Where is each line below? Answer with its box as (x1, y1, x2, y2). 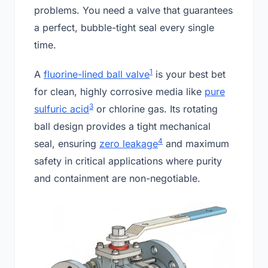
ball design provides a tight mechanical (34, 120, 211, 133)
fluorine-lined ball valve (44, 68, 150, 81)
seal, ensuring (34, 138, 99, 150)
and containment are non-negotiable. (34, 172, 200, 185)
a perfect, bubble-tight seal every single (34, 22, 214, 34)
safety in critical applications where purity (34, 155, 222, 167)
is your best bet (153, 68, 226, 81)
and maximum (163, 138, 229, 150)
